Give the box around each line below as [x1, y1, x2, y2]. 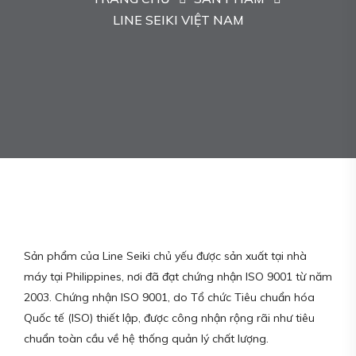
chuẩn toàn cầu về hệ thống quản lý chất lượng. [24, 331, 269, 346]
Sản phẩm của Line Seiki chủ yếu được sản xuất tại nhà [24, 248, 307, 263]
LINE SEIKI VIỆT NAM [112, 11, 244, 28]
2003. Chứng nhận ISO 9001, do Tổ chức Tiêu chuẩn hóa [24, 289, 315, 304]
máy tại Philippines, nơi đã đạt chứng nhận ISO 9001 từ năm [24, 269, 332, 284]
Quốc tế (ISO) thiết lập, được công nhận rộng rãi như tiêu [24, 310, 315, 325]
